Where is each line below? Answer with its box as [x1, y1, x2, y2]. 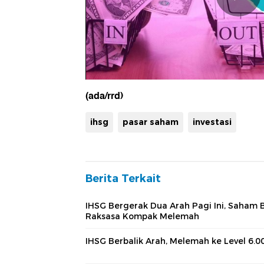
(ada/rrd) [85, 87, 123, 104]
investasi [193, 116, 232, 127]
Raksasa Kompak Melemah [85, 210, 199, 222]
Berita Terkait [85, 171, 161, 185]
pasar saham [123, 116, 179, 127]
